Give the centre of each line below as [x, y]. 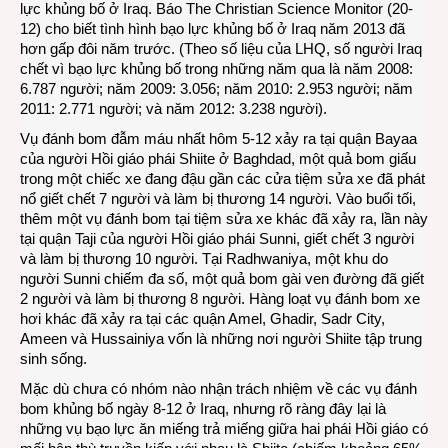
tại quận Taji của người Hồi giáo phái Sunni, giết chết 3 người [217, 238]
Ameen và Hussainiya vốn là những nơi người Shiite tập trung [221, 338]
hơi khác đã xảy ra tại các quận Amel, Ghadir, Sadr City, [202, 318]
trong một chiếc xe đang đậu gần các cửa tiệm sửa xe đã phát [222, 178]
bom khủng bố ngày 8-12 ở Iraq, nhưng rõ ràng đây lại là [203, 408]
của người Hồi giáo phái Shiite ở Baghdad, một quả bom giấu [218, 158]
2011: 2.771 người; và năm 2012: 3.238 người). [173, 108]
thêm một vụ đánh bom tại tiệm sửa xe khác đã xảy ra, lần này [224, 218]
